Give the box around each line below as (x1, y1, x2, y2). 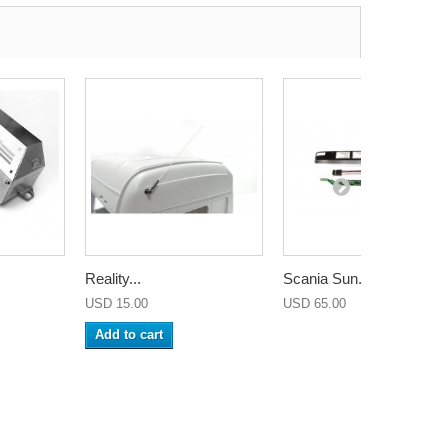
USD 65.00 (283, 296, 346, 311)
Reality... (85, 270, 141, 287)
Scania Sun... (283, 270, 370, 287)
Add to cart (95, 327, 163, 342)
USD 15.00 (85, 296, 148, 311)
